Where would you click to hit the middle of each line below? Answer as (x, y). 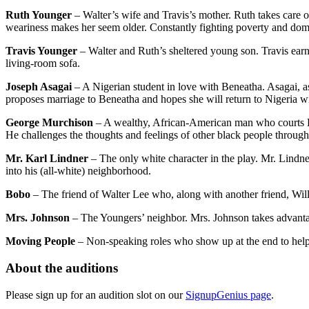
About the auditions (62, 268)
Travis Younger (41, 51)
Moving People (40, 241)
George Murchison (49, 123)
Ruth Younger (39, 15)
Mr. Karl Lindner (48, 159)
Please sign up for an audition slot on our (96, 295)
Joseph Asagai (40, 87)
